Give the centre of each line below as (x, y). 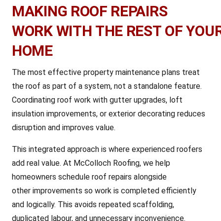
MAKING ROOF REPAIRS (90, 11)
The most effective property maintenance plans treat (106, 72)
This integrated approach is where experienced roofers (107, 149)
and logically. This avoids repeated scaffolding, (93, 204)
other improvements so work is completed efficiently (104, 191)
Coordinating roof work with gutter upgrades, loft (97, 100)
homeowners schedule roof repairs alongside (89, 177)
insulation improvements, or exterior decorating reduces (109, 114)
